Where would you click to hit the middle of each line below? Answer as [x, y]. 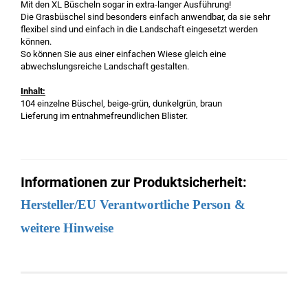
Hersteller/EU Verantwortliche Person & [133, 205]
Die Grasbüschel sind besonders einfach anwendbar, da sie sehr [145, 17]
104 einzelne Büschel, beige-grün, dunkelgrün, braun [121, 103]
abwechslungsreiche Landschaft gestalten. [105, 66]
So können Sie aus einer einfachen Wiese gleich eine [123, 54]
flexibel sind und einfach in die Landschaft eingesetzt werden [139, 29]
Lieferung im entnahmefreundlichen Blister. [104, 116]
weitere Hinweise [67, 228]
